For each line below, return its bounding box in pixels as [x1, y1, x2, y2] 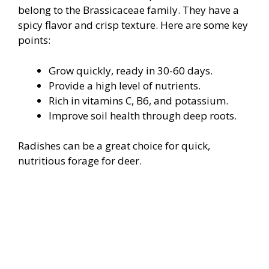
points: [18, 33, 50, 47]
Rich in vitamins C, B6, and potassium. [49, 93, 228, 107]
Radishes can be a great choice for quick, [18, 139, 210, 153]
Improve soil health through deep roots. [49, 108, 237, 122]
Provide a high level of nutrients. [49, 78, 201, 92]
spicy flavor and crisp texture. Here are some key [18, 18, 248, 32]
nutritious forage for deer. [18, 154, 142, 168]
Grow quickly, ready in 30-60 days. [49, 63, 213, 77]
